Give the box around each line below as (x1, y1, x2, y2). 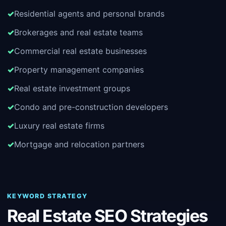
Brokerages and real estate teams (14, 27, 143, 37)
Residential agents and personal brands (14, 9, 164, 19)
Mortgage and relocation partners (14, 139, 144, 149)
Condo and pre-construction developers (14, 102, 168, 112)
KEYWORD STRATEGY (7, 192, 88, 200)
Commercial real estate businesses (14, 46, 147, 56)
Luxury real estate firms (14, 121, 104, 131)
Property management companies (14, 65, 144, 75)
